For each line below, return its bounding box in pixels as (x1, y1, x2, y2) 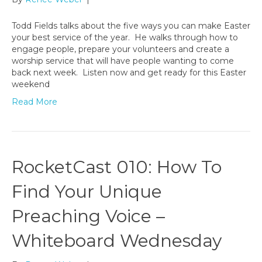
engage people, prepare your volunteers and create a (12, 44, 229, 55)
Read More (12, 96, 57, 108)
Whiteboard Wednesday (12, 230, 222, 252)
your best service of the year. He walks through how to (12, 32, 238, 43)
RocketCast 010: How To (12, 156, 222, 178)
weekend (12, 79, 50, 90)
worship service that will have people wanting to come (12, 56, 234, 67)
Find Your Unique (12, 181, 162, 203)
